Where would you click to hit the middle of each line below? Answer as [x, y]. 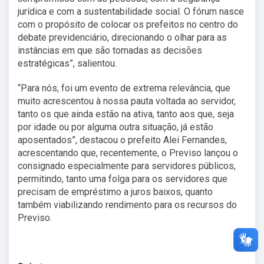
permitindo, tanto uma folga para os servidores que [123, 179]
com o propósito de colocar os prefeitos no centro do [128, 24]
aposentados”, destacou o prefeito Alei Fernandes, [122, 140]
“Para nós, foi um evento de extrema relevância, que [124, 88]
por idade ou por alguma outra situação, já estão [115, 127]
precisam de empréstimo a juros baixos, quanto [115, 192]
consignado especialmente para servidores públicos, [127, 166]
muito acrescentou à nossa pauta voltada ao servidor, [127, 101]
